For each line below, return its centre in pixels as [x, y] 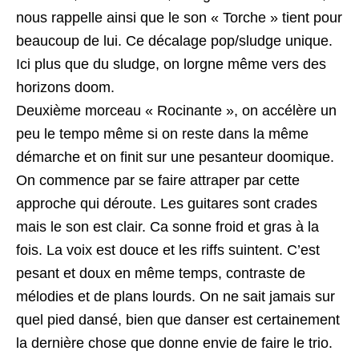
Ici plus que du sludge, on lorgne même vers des [171, 64]
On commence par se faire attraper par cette [158, 180]
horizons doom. [65, 87]
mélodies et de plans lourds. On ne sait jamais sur [175, 296]
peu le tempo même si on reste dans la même [162, 134]
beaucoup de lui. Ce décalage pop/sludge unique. [174, 41]
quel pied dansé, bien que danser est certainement [178, 320]
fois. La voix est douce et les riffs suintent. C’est [168, 250]
